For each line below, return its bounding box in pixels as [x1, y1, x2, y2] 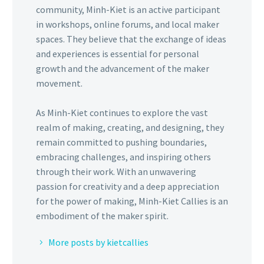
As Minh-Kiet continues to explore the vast [36, 107, 208, 118]
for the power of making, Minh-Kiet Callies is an [36, 195, 228, 207]
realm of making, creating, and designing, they [36, 121, 224, 133]
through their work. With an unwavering [36, 166, 196, 177]
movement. [36, 77, 82, 89]
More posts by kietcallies [48, 236, 148, 248]
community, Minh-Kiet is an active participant [36, 4, 220, 15]
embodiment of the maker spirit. [36, 210, 169, 222]
